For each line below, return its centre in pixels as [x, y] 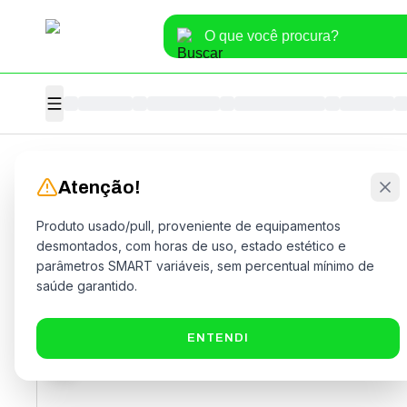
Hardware [179, 174]
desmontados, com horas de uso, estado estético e [191, 246]
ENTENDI [218, 338]
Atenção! [99, 187]
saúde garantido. [87, 286]
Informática [111, 174]
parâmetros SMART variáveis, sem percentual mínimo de [205, 266]
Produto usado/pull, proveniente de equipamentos [189, 226]
